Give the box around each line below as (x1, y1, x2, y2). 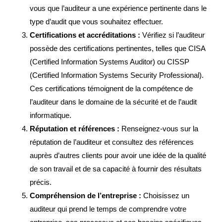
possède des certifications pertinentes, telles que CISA (30, 44, 205, 53)
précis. (30, 178, 52, 187)
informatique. (30, 111, 71, 120)
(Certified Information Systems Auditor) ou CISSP (30, 57, 189, 66)
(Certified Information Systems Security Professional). (30, 71, 204, 80)
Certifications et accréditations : (30, 31, 140, 40)
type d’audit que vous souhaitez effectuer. (30, 17, 163, 26)
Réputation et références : (30, 124, 119, 133)
